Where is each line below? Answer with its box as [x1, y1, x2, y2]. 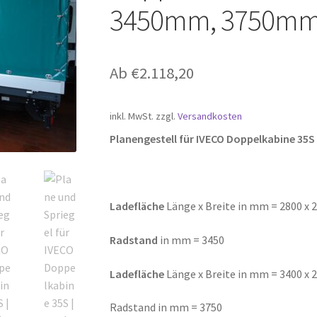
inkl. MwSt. [109, 109, 154, 122]
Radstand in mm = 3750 [109, 300, 222, 315]
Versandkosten [177, 109, 242, 122]
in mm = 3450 [157, 232, 224, 247]
